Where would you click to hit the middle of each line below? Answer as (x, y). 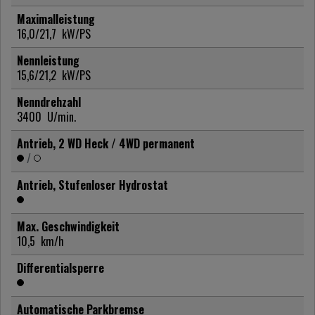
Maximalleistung (56, 19)
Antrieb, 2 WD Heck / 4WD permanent (106, 143)
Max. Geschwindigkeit (68, 226)
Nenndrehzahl (49, 102)
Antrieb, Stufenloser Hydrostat (92, 185)
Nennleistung (48, 60)
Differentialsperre (60, 268)
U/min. (62, 116)
